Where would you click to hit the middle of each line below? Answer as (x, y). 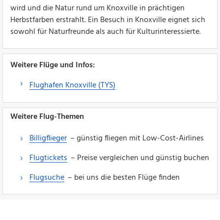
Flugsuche (47, 178)
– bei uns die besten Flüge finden (123, 178)
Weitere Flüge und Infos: (53, 65)
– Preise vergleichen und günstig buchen (139, 158)
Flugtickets (48, 158)
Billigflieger (48, 138)
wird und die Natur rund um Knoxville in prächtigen (97, 8)
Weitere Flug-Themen (47, 117)
